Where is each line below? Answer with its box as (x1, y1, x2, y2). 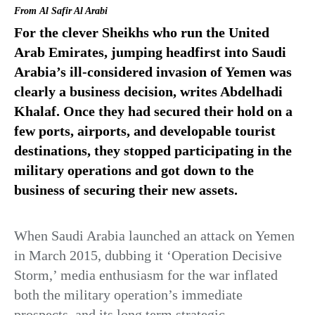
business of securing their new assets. (14, 182, 238, 198)
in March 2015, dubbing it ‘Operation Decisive (14, 247, 282, 264)
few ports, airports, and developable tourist (14, 123, 276, 139)
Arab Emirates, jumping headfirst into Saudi (14, 44, 286, 60)
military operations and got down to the (14, 162, 254, 178)
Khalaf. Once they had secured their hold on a (14, 103, 292, 119)
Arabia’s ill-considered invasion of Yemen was (14, 64, 292, 79)
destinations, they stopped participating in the (14, 143, 292, 158)
